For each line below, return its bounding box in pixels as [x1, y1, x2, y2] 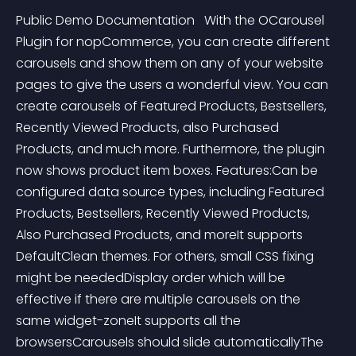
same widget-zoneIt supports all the [16, 311, 244, 330]
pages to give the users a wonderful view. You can [16, 75, 331, 94]
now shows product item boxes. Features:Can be [16, 161, 321, 180]
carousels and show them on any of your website [16, 54, 327, 72]
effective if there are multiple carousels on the [16, 290, 304, 308]
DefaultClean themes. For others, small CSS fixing [16, 247, 317, 265]
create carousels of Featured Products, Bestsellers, [16, 97, 330, 115]
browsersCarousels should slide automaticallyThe [16, 333, 327, 351]
